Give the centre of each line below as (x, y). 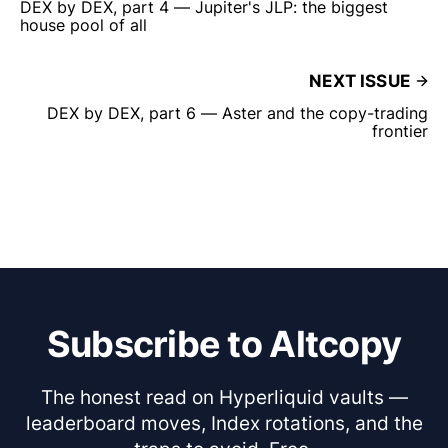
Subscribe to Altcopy (224, 344)
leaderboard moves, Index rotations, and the (224, 423)
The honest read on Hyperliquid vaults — (224, 397)
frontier (400, 130)
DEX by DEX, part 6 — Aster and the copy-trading (237, 112)
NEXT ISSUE (359, 80)
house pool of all (83, 24)
